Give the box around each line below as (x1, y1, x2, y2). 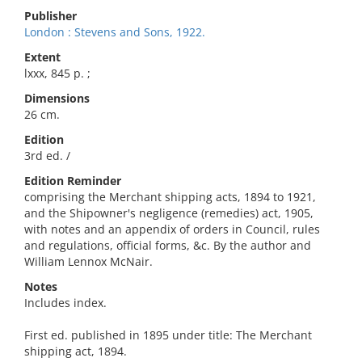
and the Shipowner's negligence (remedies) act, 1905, (24, 205, 314, 221)
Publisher (24, 8, 77, 23)
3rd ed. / (24, 148, 70, 163)
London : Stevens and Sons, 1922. (24, 24, 205, 40)
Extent (24, 49, 61, 65)
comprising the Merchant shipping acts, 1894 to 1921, (24, 189, 316, 204)
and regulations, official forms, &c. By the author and (24, 238, 311, 253)
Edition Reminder (24, 173, 121, 188)
